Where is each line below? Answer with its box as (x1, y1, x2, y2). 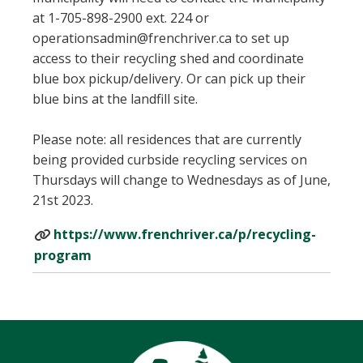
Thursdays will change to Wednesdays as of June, (32, 170, 331, 189)
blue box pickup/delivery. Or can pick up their (32, 69, 305, 88)
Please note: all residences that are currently (32, 130, 301, 148)
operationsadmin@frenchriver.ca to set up (32, 28, 289, 47)
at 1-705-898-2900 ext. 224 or (32, 8, 209, 27)
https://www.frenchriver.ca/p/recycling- (53, 225, 316, 244)
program (34, 246, 92, 265)
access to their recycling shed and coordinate (32, 49, 304, 67)
